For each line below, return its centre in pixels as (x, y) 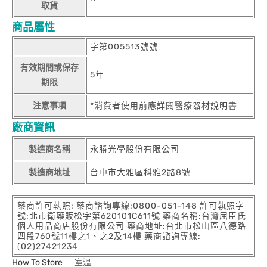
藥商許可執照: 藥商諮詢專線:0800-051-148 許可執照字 (131, 206)
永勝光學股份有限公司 (135, 150)
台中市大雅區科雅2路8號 (140, 173)
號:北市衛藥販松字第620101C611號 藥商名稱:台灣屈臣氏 (132, 216)
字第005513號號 (124, 47)
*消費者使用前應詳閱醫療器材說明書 (164, 106)
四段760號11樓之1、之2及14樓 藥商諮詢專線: (109, 237)
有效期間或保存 (49, 68)
